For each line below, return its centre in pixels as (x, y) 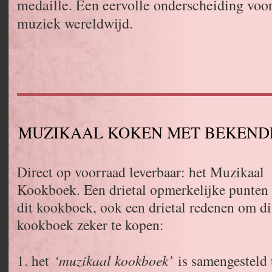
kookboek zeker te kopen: (90, 225)
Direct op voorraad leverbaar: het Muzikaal (141, 172)
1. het (36, 260)
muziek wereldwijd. (75, 23)
